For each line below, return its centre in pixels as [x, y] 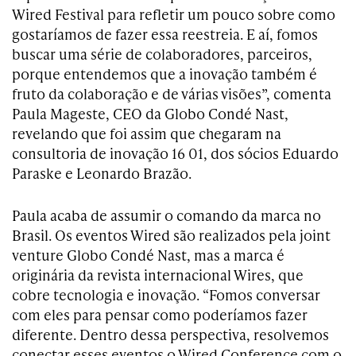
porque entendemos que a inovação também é [164, 74]
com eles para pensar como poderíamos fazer [160, 315]
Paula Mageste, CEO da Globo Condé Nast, [150, 114]
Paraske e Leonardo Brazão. [102, 173]
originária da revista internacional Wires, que [158, 275]
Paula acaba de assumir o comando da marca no [166, 215]
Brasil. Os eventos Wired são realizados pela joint [171, 235]
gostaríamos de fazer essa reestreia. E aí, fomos [165, 34]
